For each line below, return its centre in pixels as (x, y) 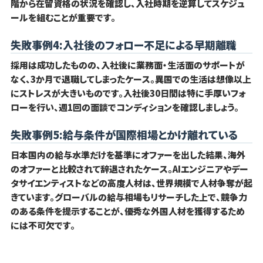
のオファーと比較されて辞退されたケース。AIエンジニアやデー (129, 168)
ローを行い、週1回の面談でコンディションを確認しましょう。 (124, 107)
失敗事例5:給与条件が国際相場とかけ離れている (124, 134)
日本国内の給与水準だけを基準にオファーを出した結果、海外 (128, 154)
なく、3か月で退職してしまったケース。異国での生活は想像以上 (131, 79)
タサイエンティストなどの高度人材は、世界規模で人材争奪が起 (131, 183)
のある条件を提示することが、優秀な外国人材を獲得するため (127, 211)
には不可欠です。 (43, 225)
